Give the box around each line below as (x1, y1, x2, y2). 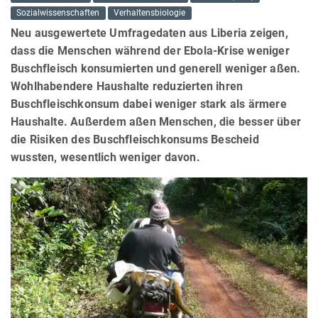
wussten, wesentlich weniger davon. (11, 150, 200, 165)
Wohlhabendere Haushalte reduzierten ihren (11, 79, 243, 94)
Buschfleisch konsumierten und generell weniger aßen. (11, 62, 301, 76)
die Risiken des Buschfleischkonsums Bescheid (11, 133, 259, 147)
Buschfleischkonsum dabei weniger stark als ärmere (11, 97, 287, 111)
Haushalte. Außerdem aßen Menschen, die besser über (11, 115, 302, 129)
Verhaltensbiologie (114, 8, 186, 18)
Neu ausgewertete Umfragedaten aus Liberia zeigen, (11, 26, 288, 40)
